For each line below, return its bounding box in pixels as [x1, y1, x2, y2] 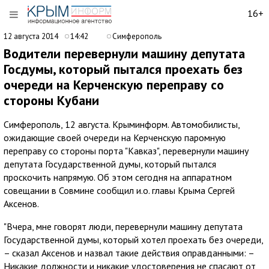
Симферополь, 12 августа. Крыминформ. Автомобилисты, [4, 118, 240, 130]
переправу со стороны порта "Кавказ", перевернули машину [4, 145, 249, 157]
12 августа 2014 [4, 31, 60, 41]
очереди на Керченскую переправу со [4, 76, 224, 93]
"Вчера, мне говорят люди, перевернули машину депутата [4, 220, 243, 232]
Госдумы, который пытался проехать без [4, 61, 243, 77]
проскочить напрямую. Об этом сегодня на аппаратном [4, 171, 232, 183]
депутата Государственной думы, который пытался [4, 158, 216, 170]
